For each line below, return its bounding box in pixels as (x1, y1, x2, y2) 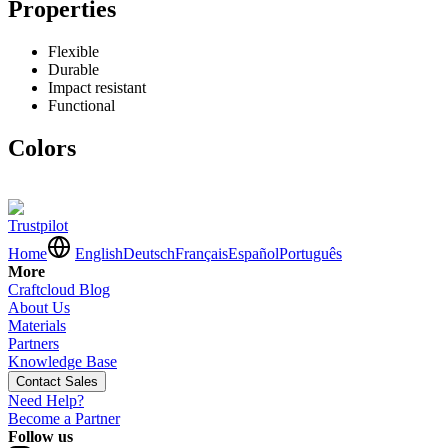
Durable (48, 60, 99, 78)
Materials (8, 317, 66, 335)
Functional (48, 96, 115, 114)
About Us (8, 299, 70, 317)
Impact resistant (48, 78, 146, 96)
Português (279, 245, 342, 263)
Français (175, 245, 228, 263)
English (75, 245, 123, 263)
